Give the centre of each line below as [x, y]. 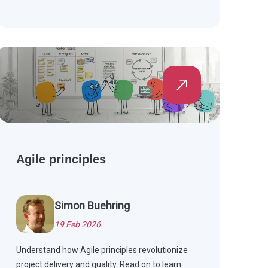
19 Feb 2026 [77, 225]
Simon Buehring [92, 206]
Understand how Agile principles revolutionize [102, 250]
